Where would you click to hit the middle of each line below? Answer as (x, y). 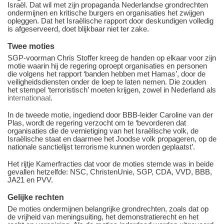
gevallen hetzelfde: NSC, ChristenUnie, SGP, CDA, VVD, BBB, (110, 172)
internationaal (29, 98)
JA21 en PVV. (30, 180)
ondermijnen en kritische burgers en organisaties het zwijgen (106, 12)
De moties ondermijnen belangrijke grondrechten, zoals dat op (108, 209)
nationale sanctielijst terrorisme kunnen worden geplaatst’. (101, 147)
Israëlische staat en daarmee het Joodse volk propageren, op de (112, 139)
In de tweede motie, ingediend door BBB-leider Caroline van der (110, 115)
